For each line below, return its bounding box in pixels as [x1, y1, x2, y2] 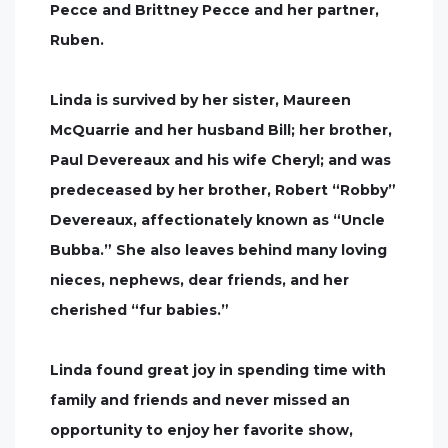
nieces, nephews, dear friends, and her [50, 271, 349, 289]
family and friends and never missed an [50, 391, 350, 409]
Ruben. [50, 31, 104, 49]
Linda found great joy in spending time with [50, 361, 386, 379]
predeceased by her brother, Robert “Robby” [50, 181, 396, 199]
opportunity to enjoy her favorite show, [50, 421, 353, 439]
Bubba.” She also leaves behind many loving [50, 241, 387, 259]
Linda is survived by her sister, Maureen [50, 91, 351, 109]
